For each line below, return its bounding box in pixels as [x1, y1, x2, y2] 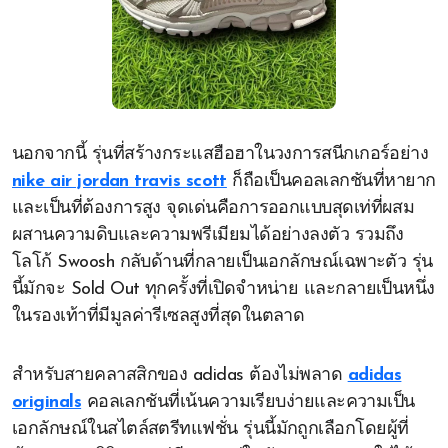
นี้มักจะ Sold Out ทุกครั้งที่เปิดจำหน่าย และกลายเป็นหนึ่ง [12, 280, 435, 299]
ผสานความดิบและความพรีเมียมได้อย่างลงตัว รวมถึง [12, 226, 404, 245]
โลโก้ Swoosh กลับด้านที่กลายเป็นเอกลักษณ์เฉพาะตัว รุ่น [12, 253, 433, 272]
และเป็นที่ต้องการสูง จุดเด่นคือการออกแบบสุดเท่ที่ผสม [12, 199, 415, 218]
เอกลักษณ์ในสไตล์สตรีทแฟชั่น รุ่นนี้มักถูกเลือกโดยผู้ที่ [12, 420, 409, 439]
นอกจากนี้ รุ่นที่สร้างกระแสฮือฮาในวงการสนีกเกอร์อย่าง [12, 145, 429, 164]
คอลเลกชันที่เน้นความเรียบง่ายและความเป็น [81, 393, 415, 412]
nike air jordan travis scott [12, 172, 227, 191]
